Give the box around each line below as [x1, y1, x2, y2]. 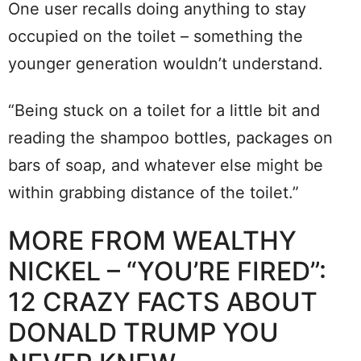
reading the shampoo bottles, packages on [8, 127, 333, 147]
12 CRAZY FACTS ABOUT [8, 285, 317, 317]
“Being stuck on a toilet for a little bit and [8, 100, 320, 120]
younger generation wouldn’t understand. [8, 53, 323, 73]
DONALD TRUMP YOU [8, 316, 279, 348]
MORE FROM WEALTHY [8, 224, 297, 256]
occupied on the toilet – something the [8, 26, 303, 46]
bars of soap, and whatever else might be [8, 155, 323, 175]
